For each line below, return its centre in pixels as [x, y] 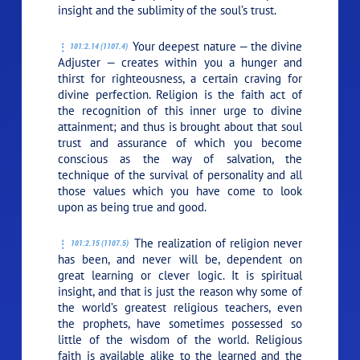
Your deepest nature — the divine [216, 46]
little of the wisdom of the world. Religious [180, 339]
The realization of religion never [216, 243]
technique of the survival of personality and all [180, 174]
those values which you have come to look [180, 190]
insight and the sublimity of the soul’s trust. [168, 10]
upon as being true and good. [133, 207]
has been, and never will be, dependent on [180, 259]
